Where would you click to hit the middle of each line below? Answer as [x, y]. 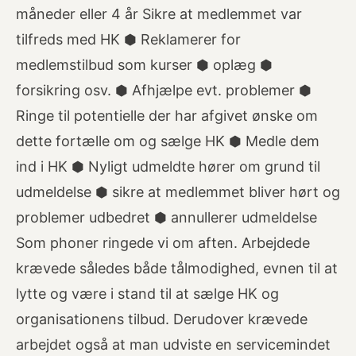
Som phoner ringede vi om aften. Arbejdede [163, 243]
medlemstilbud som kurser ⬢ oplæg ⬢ [144, 65]
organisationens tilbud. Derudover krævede [162, 319]
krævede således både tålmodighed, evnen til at [177, 268]
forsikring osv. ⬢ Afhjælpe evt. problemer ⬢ [164, 90]
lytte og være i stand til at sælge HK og [147, 294]
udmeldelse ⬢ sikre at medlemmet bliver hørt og [178, 192]
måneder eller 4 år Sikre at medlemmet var [159, 14]
